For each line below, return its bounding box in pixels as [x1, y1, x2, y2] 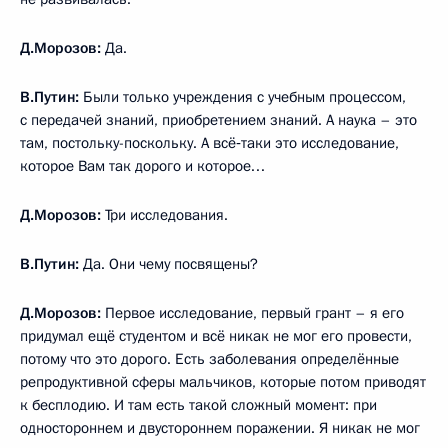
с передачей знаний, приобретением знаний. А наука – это [20, 110, 417, 131]
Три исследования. [101, 205, 228, 226]
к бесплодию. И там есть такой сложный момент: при [20, 395, 377, 416]
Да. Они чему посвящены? [79, 254, 258, 275]
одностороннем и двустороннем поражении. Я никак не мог [20, 418, 420, 439]
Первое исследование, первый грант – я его [101, 303, 404, 324]
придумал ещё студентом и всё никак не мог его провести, [20, 326, 412, 347]
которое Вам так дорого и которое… [20, 156, 265, 177]
